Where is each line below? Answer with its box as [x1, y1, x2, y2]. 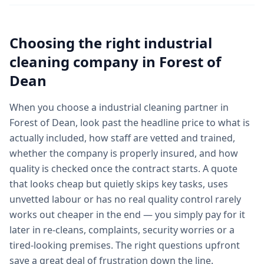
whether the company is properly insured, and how [9, 147, 238, 160]
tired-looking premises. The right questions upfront [9, 239, 240, 252]
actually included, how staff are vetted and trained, [9, 131, 235, 144]
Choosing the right [9, 33, 144, 52]
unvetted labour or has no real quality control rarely [9, 193, 241, 206]
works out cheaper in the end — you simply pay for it [9, 208, 245, 221]
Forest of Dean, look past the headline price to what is [9, 116, 250, 129]
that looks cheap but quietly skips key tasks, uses [9, 177, 228, 190]
